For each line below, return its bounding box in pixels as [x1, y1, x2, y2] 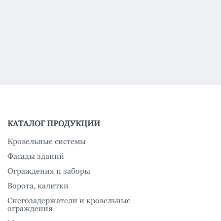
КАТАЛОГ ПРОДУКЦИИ [7, 119, 100, 128]
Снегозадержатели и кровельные [7, 196, 131, 205]
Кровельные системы [7, 137, 86, 146]
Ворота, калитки [7, 181, 69, 190]
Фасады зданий [7, 151, 64, 161]
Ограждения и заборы [7, 166, 90, 176]
